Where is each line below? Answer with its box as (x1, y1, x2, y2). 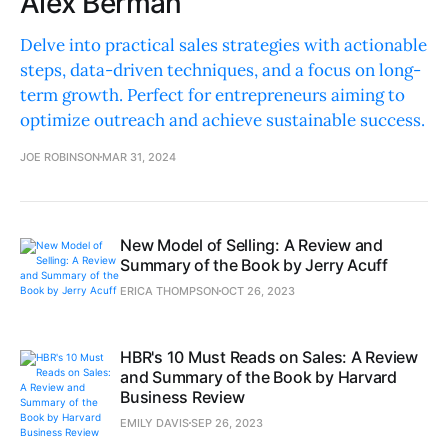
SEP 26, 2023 (191, 415, 263, 430)
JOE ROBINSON (20, 149, 100, 164)
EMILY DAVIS (120, 415, 189, 430)
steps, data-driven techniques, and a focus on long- (20, 58, 421, 81)
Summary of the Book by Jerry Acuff (120, 254, 388, 275)
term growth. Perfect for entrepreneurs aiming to (20, 83, 405, 106)
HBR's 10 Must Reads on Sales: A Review (120, 346, 418, 367)
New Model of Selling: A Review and (120, 234, 383, 255)
